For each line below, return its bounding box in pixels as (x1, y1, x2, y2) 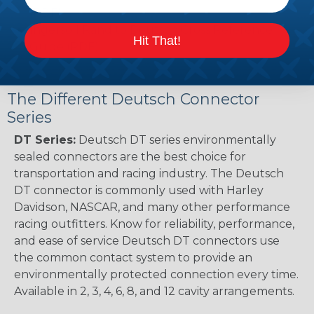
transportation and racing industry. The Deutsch (14, 166, 284, 180)
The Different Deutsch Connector (7, 89, 259, 108)
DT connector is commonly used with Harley (14, 183, 264, 197)
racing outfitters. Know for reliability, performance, (14, 217, 294, 231)
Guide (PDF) (29, 39, 99, 53)
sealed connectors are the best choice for (14, 149, 246, 163)
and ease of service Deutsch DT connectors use (14, 233, 280, 247)
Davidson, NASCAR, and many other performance (14, 200, 290, 214)
